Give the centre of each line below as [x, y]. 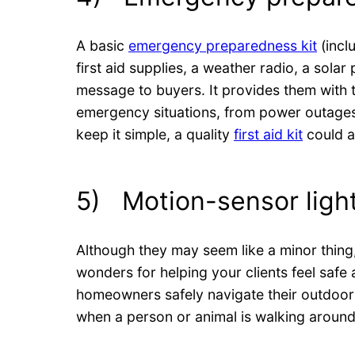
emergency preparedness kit [223, 45]
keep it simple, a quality [155, 134]
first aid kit [268, 134]
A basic [102, 45]
